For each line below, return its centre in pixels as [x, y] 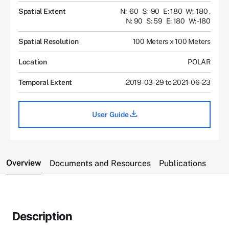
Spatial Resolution [49, 41]
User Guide [111, 114]
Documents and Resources [100, 163]
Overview [24, 163]
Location [33, 62]
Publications [182, 163]
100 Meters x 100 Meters [171, 41]
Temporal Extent [45, 82]
